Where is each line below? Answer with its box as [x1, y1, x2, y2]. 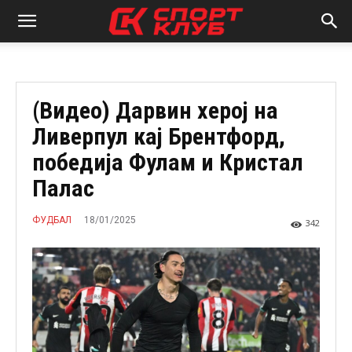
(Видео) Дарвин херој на [32, 97, 278, 124]
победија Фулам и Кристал [32, 148, 303, 176]
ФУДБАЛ [32, 214, 71, 226]
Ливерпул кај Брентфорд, [32, 123, 285, 150]
